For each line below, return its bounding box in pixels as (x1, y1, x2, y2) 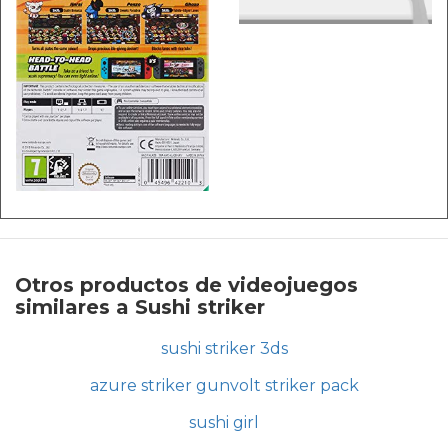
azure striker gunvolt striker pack (89, 376, 359, 396)
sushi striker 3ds (160, 339, 288, 359)
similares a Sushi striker (15, 295, 265, 320)
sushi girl (189, 413, 259, 433)
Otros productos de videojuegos (15, 273, 358, 298)
